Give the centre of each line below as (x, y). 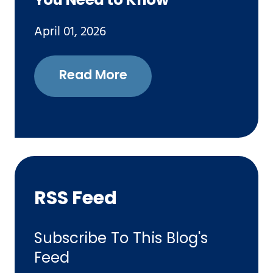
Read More (93, 76)
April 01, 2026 (70, 32)
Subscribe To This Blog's (121, 239)
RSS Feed (75, 200)
